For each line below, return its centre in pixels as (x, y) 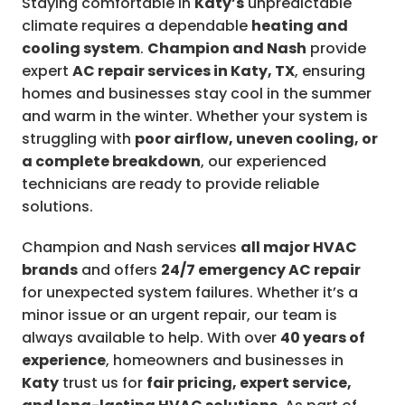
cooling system (81, 48)
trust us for (103, 383)
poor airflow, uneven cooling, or (256, 139)
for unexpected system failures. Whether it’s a (190, 292)
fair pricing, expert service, (249, 383)
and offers (119, 270)
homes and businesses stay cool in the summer (197, 94)
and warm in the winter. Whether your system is (195, 116)
